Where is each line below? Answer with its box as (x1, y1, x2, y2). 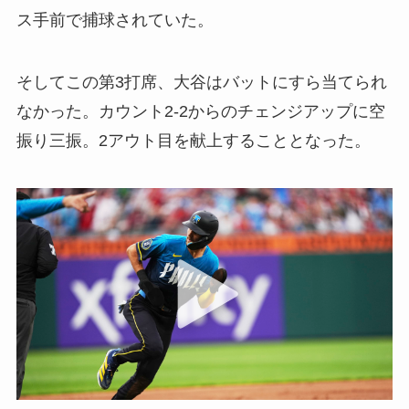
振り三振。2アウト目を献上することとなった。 (16, 131, 371, 151)
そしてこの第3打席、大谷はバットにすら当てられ (16, 73, 387, 92)
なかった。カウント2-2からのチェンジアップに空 (16, 102, 385, 121)
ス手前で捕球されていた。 (16, 11, 214, 30)
